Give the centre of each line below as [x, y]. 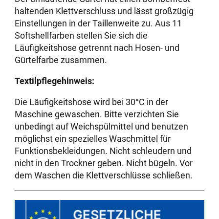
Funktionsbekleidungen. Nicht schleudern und [103, 151]
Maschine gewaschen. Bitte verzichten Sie [97, 114]
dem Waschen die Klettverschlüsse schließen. [104, 175]
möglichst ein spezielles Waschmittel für [93, 139]
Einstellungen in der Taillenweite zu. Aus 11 [99, 23]
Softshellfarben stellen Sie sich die [81, 36]
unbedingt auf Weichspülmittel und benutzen [102, 127]
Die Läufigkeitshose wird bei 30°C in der [92, 102]
